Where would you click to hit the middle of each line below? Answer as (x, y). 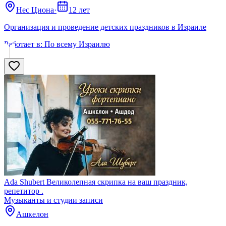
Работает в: (23, 44)
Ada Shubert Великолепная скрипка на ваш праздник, (96, 182)
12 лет (79, 10)
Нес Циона (35, 10)
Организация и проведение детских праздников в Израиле (105, 27)
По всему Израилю (77, 44)
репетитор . (24, 191)
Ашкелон (32, 214)
